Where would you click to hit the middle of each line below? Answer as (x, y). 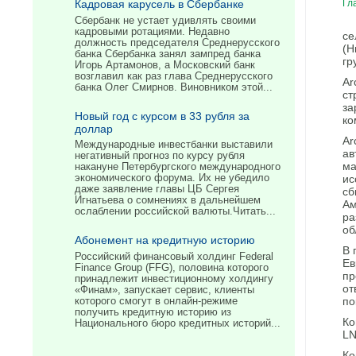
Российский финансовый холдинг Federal (174, 256)
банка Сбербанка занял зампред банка (168, 54)
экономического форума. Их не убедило (172, 178)
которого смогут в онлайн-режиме (156, 301)
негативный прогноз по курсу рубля (160, 156)
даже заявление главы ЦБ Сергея (157, 190)
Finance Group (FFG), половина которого (172, 267)
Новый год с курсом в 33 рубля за (162, 116)
